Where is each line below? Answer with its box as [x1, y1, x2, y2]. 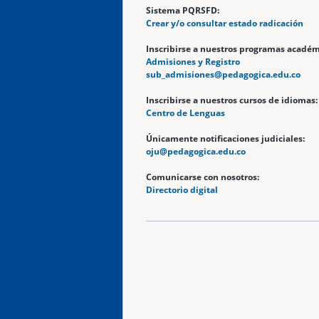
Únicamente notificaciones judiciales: [146, 132, 305, 145]
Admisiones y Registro [146, 55, 240, 68]
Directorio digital [146, 183, 218, 196]
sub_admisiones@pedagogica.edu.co [146, 68, 300, 80]
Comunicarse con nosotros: [146, 170, 261, 183]
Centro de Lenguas [146, 106, 225, 119]
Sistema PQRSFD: [146, 4, 219, 16]
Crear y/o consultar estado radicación [146, 16, 303, 29]
